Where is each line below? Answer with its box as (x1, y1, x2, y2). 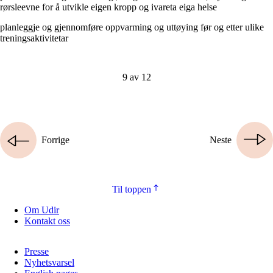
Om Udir (24, 204, 59, 215)
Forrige (41, 134, 69, 145)
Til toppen (112, 183, 151, 194)
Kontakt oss (24, 215, 70, 226)
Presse (24, 246, 49, 257)
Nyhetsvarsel (24, 257, 74, 268)
